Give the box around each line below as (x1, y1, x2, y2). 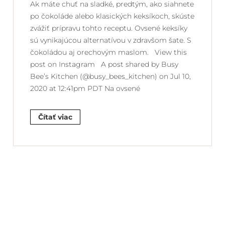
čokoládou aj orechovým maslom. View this (30, 47, 187, 57)
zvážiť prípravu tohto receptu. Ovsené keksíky (30, 23, 187, 33)
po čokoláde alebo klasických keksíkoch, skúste (30, 11, 194, 21)
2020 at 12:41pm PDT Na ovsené (30, 83, 140, 93)
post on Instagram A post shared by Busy (30, 59, 178, 69)
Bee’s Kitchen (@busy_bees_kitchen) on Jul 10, (30, 71, 191, 81)
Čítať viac (38, 112, 72, 122)
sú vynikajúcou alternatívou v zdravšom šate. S (30, 35, 191, 45)
